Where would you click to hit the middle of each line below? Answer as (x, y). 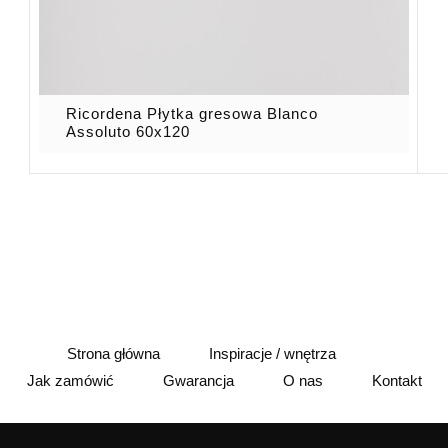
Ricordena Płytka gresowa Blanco (192, 113)
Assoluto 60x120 (128, 131)
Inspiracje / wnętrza (272, 354)
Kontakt (396, 380)
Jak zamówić (70, 380)
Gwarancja (198, 380)
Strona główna (113, 354)
